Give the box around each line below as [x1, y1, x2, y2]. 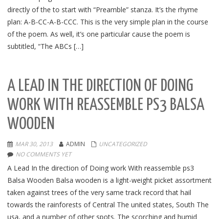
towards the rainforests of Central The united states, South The [7, 200, 209, 209]
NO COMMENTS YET [16, 150, 71, 158]
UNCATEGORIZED [99, 140, 147, 148]
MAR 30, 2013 [15, 140, 53, 148]
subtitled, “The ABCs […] [7, 42, 84, 51]
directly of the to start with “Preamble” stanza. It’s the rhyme [7, 5, 198, 14]
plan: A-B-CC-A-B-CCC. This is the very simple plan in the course [7, 17, 208, 26]
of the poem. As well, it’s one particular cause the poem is [7, 29, 190, 39]
